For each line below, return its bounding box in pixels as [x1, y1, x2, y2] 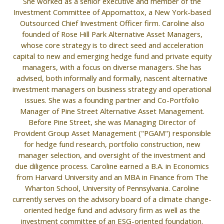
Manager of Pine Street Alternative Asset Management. [19, 106, 204, 116]
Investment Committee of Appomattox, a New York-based [13, 7, 211, 17]
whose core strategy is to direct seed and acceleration [20, 40, 203, 50]
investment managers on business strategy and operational [12, 84, 211, 94]
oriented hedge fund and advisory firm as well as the [24, 205, 200, 215]
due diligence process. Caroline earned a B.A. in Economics [15, 161, 209, 171]
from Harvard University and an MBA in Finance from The [16, 172, 208, 182]
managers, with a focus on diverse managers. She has [22, 62, 201, 72]
